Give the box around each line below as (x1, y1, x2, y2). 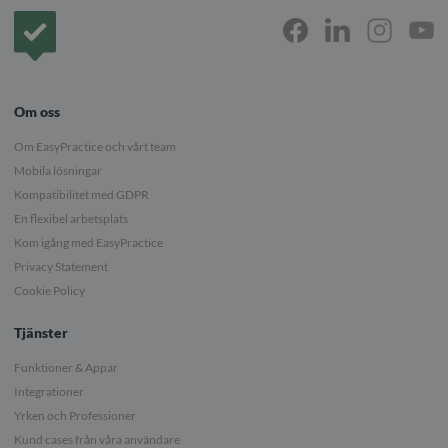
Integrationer (14, 383, 84, 399)
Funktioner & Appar (14, 359, 118, 375)
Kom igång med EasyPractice (14, 234, 163, 250)
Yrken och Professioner (14, 407, 136, 423)
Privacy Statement (14, 258, 108, 274)
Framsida (56, 26, 105, 42)
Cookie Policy (14, 282, 85, 298)
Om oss (14, 102, 60, 120)
